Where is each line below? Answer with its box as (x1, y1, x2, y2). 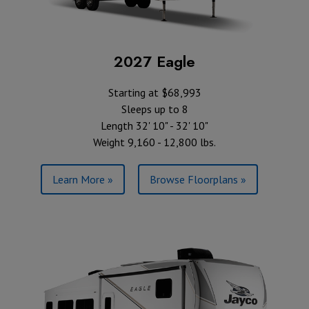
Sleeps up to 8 (121, 102, 188, 117)
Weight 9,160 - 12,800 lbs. (93, 135, 216, 150)
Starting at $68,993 (108, 86, 201, 100)
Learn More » (52, 172, 113, 187)
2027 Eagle (114, 50, 195, 73)
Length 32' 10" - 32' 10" (101, 119, 208, 133)
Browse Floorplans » (150, 172, 246, 187)
